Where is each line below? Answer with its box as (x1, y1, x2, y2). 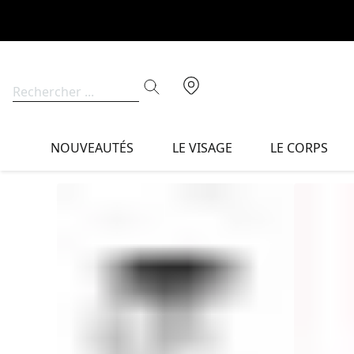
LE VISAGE (171, 139, 232, 156)
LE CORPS (270, 139, 329, 156)
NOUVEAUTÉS (51, 139, 134, 156)
